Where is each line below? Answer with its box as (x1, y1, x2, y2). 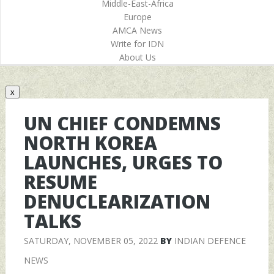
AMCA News (113, 24, 162, 36)
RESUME (23, 169, 97, 194)
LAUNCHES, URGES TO (23, 149, 223, 175)
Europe (123, 11, 152, 23)
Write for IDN (111, 38, 164, 50)
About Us (119, 51, 156, 63)
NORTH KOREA (23, 130, 157, 155)
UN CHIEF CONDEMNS (23, 110, 221, 136)
